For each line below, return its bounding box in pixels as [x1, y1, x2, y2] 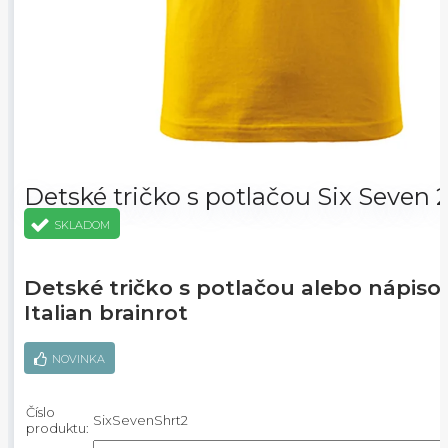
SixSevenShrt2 [93, 412, 188, 429]
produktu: [26, 420, 89, 437]
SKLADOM [54, 218, 110, 233]
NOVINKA [52, 352, 105, 367]
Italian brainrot [24, 299, 188, 325]
